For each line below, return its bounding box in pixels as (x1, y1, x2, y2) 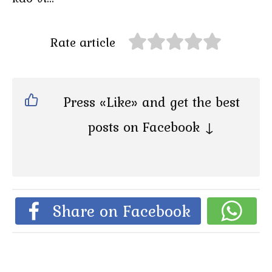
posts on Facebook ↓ (87, 117, 215, 138)
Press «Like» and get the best (63, 92, 240, 113)
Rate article (50, 33, 116, 52)
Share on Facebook (53, 199, 191, 223)
